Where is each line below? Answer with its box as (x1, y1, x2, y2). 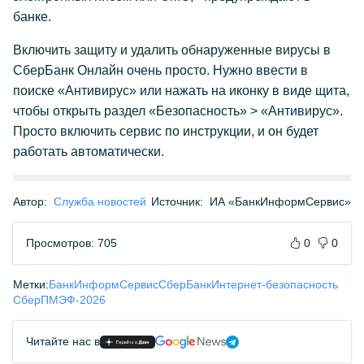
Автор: (13, 195, 47, 208)
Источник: (151, 195, 203, 208)
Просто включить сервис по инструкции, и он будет (13, 124, 318, 138)
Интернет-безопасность (211, 278, 338, 291)
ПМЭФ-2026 (41, 293, 106, 306)
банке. (13, 10, 51, 24)
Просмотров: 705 (26, 236, 117, 249)
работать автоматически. (13, 145, 164, 158)
